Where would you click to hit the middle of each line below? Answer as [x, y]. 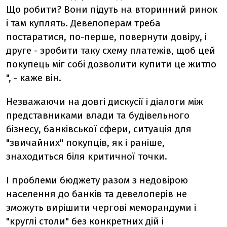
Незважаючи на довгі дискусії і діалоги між [105, 102]
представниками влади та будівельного [98, 115]
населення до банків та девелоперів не [97, 194]
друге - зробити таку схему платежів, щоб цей [111, 50]
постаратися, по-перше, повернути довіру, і [106, 37]
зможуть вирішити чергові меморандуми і [101, 207]
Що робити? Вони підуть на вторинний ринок [112, 9]
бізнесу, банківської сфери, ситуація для [99, 129]
